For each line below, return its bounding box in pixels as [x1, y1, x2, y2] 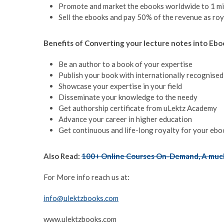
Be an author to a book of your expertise [58, 59, 192, 69]
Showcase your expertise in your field [58, 81, 182, 91]
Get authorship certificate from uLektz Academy [58, 103, 217, 113]
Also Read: [43, 151, 80, 161]
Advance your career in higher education [58, 114, 192, 124]
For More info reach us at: [43, 172, 129, 182]
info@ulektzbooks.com [43, 193, 118, 203]
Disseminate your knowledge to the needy [58, 92, 197, 102]
